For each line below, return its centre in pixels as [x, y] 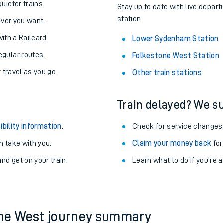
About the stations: [167, 31]
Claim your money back [172, 193]
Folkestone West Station [176, 105]
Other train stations [167, 122]
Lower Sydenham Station [175, 88]
